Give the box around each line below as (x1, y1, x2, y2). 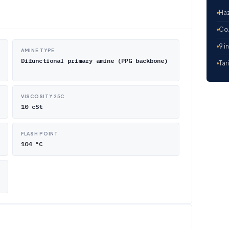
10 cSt (21, 103, 42, 110)
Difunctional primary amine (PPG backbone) (21, 57, 168, 64)
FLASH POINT (21, 131, 58, 136)
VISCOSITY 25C (21, 94, 65, 99)
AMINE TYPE (21, 48, 55, 53)
